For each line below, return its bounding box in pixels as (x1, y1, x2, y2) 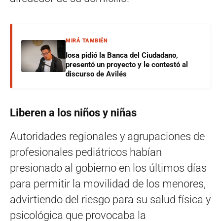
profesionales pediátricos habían (10, 146, 162, 158)
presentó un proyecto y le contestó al (66, 60, 188, 69)
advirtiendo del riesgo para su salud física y (10, 193, 211, 206)
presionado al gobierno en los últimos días (10, 161, 207, 174)
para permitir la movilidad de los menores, (10, 177, 206, 190)
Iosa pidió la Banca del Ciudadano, (66, 50, 178, 60)
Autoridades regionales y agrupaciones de (10, 130, 205, 143)
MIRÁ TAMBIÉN (66, 37, 108, 44)
